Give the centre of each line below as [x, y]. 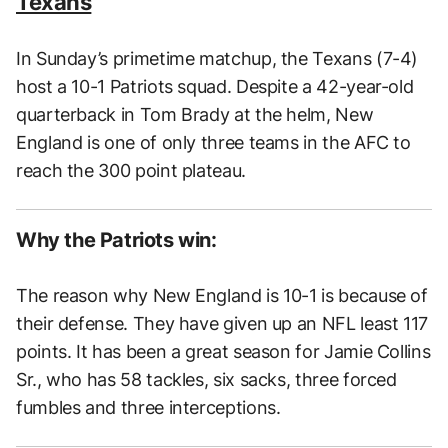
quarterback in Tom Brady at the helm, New [195, 115]
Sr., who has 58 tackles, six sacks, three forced [206, 380]
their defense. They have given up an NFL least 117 [222, 324]
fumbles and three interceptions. [148, 408]
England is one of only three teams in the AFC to [213, 143]
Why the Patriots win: [116, 240]
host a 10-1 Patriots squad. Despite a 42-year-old [215, 87]
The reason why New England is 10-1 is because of [222, 296]
